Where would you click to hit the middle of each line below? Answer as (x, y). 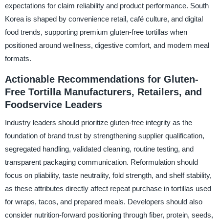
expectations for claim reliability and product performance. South (107, 5)
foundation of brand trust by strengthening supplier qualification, (104, 135)
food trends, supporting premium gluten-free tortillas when (96, 32)
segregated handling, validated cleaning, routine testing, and (99, 149)
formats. (18, 58)
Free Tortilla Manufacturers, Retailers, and (103, 92)
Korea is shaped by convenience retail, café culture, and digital (104, 19)
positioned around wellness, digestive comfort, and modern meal (107, 45)
